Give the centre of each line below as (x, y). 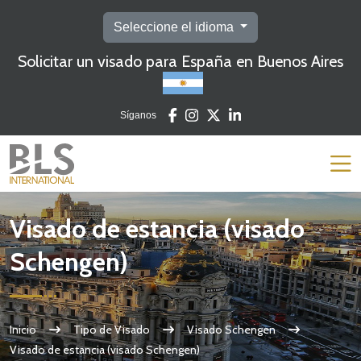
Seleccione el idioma (175, 27)
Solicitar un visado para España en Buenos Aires (180, 61)
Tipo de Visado (112, 329)
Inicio (23, 329)
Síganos (138, 115)
